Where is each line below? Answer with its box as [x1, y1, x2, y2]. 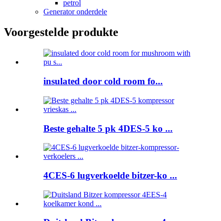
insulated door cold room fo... [43, 76, 163, 87]
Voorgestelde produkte [4, 26, 118, 39]
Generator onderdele [43, 7, 107, 16]
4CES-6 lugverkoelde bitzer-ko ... [43, 170, 177, 181]
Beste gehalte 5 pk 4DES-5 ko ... [43, 123, 173, 134]
